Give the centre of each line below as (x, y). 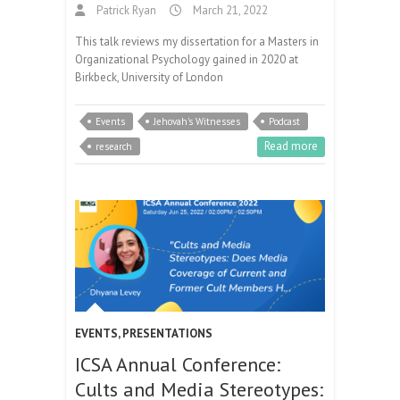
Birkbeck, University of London (149, 77)
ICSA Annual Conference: (178, 365)
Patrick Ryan (125, 10)
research (114, 146)
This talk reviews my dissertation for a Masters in (197, 41)
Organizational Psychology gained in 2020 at (187, 59)
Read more (291, 146)
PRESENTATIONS (167, 334)
